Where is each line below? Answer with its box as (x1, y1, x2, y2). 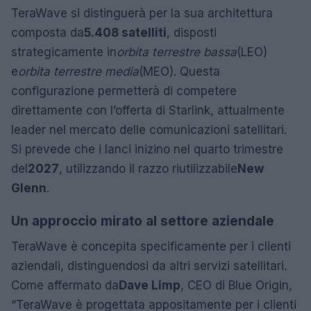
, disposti (167, 25, 217, 40)
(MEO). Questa (139, 64, 220, 78)
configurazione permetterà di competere (11, 83, 237, 98)
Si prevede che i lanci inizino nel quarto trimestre (11, 142, 283, 156)
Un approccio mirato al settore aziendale (11, 212, 274, 229)
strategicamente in (11, 44, 117, 59)
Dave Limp (119, 278, 180, 292)
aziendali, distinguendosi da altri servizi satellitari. (11, 258, 287, 273)
